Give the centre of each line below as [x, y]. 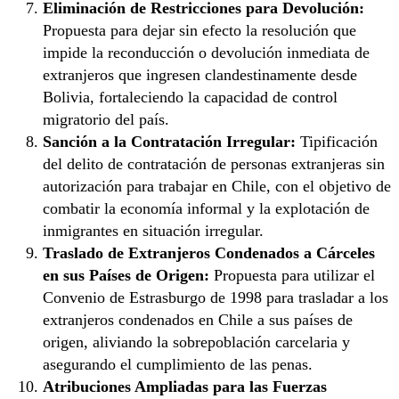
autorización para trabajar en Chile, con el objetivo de [217, 186]
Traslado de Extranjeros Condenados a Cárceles [209, 252]
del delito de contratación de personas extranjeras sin [214, 163]
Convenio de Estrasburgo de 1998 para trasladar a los [216, 297]
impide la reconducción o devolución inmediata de [206, 52]
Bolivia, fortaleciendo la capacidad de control [190, 97]
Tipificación [337, 141]
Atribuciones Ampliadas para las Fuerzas [185, 386]
